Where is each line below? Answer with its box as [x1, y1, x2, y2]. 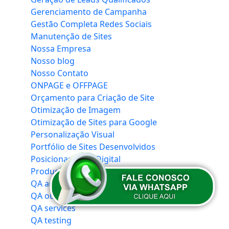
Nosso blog [31, 55, 75, 67]
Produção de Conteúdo [31, 166, 121, 177]
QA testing [31, 215, 72, 226]
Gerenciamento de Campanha [31, 6, 147, 18]
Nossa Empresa [31, 43, 91, 55]
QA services [31, 202, 76, 214]
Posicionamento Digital [31, 153, 121, 165]
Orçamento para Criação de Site [31, 92, 154, 104]
